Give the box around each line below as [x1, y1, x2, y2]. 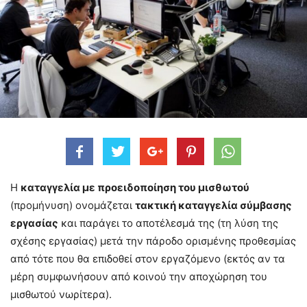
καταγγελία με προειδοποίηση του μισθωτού [21, 180, 249, 194]
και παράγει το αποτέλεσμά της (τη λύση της [58, 216, 278, 230]
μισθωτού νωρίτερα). [10, 287, 112, 301]
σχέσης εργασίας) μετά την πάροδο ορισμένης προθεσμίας [10, 234, 296, 247]
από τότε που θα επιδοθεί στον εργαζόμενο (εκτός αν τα [10, 251, 285, 265]
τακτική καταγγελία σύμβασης [135, 198, 292, 212]
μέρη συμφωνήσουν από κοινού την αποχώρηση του [10, 269, 267, 283]
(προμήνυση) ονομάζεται [10, 198, 135, 212]
